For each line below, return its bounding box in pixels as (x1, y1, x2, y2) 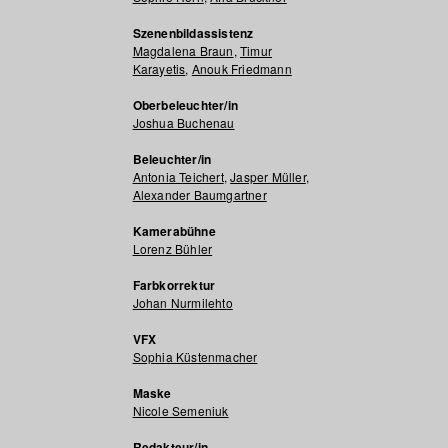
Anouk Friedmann (191, 60, 292, 77)
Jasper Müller (230, 168, 306, 185)
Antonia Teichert (132, 168, 224, 185)
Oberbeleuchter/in (132, 96, 238, 114)
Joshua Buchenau (132, 114, 235, 131)
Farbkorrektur (132, 276, 216, 294)
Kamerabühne (132, 222, 216, 240)
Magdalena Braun (132, 42, 234, 59)
